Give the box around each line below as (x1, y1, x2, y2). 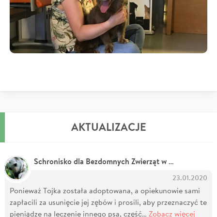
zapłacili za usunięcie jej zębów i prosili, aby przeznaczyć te (10, 196, 207, 207)
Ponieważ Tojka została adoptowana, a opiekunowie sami (10, 185, 200, 195)
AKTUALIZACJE (71, 119, 146, 134)
